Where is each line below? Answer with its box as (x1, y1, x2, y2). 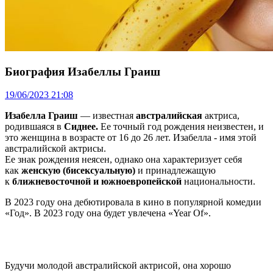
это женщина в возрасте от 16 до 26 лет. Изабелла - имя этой (5, 132, 257, 143)
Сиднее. (64, 121, 98, 132)
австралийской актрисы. (5, 143, 106, 154)
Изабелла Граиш (5, 110, 78, 121)
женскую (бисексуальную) (21, 165, 135, 176)
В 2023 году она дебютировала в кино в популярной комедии (5, 197, 261, 208)
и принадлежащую (135, 165, 216, 176)
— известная (78, 110, 136, 121)
